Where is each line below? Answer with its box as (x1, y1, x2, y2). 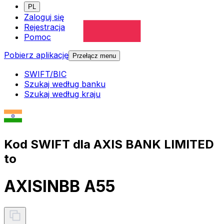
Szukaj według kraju (24, 89, 100, 99)
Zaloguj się (24, 12, 64, 22)
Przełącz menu (72, 52, 116, 60)
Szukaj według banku (24, 79, 105, 89)
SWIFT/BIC (24, 69, 66, 79)
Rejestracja (24, 22, 65, 32)
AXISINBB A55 (4, 176, 115, 196)
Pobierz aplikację (4, 50, 68, 60)
